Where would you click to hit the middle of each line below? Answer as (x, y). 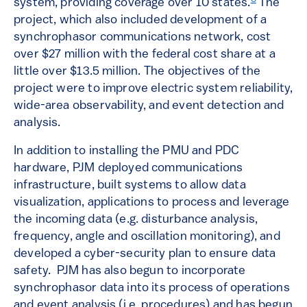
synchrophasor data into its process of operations (152, 288)
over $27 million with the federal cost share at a (145, 55)
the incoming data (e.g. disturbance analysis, (136, 220)
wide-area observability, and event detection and (149, 106)
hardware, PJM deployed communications (128, 169)
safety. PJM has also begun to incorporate (130, 271)
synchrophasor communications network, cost (143, 38)
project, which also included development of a (140, 21)
